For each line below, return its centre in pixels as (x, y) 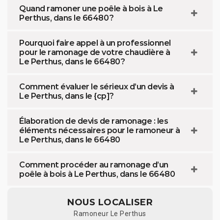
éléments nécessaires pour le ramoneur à (100, 130)
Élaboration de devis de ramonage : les (94, 121)
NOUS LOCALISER (110, 202)
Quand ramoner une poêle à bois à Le (91, 9)
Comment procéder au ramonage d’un (94, 165)
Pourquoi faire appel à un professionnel (95, 43)
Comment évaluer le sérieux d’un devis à (97, 87)
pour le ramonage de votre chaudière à (95, 52)
